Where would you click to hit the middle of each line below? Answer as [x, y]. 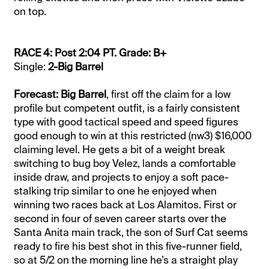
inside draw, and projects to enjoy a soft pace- [122, 177]
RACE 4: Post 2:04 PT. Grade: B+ [91, 53]
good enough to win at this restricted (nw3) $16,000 [133, 135]
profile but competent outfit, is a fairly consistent [127, 108]
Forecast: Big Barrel [60, 94]
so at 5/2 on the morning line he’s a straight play [126, 260]
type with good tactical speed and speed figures [126, 122]
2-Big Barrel [76, 66]
